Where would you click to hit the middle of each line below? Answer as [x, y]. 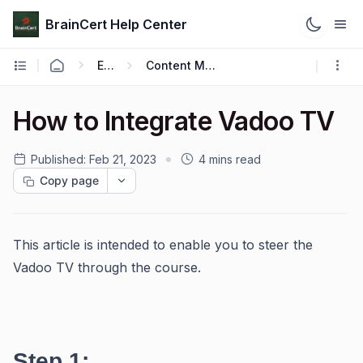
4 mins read [230, 159]
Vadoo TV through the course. [107, 267]
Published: [58, 159]
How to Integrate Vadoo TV [174, 121]
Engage [109, 65]
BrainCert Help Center [116, 24]
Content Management [210, 65]
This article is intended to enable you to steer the [163, 245]
